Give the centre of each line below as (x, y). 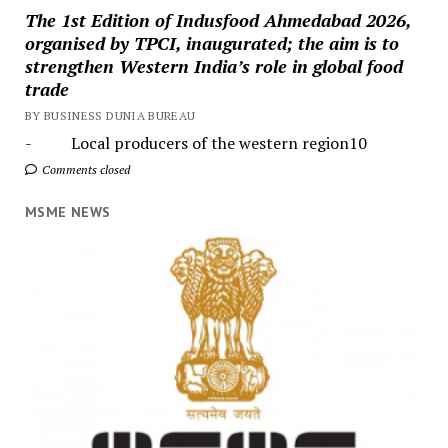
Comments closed (84, 169)
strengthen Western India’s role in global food (213, 65)
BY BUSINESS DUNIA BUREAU (110, 115)
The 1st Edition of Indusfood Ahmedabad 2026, (217, 19)
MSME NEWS (67, 211)
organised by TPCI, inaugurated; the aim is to (211, 42)
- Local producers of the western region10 (195, 142)
